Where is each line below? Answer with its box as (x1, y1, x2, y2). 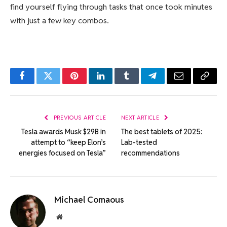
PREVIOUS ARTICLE (52, 114, 106, 122)
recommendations (121, 148, 180, 158)
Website (62, 213, 85, 220)
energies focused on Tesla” (19, 148, 106, 158)
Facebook (21, 79, 57, 88)
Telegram (152, 79, 186, 88)
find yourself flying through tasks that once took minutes (10, 2, 212, 13)
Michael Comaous (54, 194, 124, 206)
